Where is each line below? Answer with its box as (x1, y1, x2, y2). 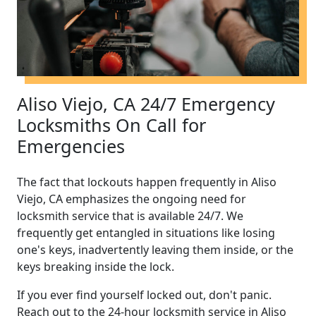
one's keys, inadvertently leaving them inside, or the (17, 241, 293, 257)
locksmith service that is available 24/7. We (17, 207, 243, 224)
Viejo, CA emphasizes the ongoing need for (17, 190, 246, 207)
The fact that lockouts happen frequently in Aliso (17, 174, 276, 190)
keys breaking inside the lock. (17, 258, 174, 274)
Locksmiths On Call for (17, 112, 206, 137)
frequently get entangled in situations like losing (17, 224, 275, 241)
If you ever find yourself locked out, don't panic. (17, 286, 272, 303)
